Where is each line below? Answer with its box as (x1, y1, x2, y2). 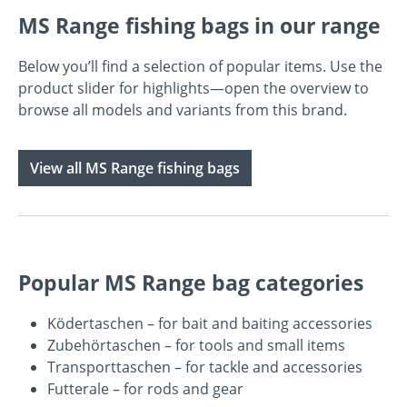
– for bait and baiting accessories (144, 313, 372, 333)
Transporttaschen (47, 356, 171, 377)
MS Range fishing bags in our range (18, 10, 381, 40)
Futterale (47, 378, 109, 399)
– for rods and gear (109, 378, 243, 399)
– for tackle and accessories (171, 356, 362, 377)
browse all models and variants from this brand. (18, 99, 347, 120)
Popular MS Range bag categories (18, 267, 363, 297)
